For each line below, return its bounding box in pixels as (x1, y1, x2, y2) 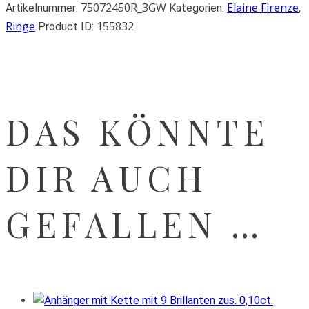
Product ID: (38, 20, 97, 34)
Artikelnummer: (6, 1, 81, 15)
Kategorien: (169, 1, 227, 15)
